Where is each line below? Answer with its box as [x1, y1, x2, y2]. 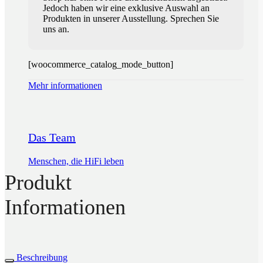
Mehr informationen [28, 80, 102, 91]
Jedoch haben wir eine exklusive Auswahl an [43, 3, 210, 14]
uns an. [43, 24, 69, 35]
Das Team [28, 130, 76, 144]
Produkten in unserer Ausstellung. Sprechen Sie [43, 14, 219, 24]
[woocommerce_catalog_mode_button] [28, 59, 173, 70]
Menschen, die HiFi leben [28, 156, 124, 166]
